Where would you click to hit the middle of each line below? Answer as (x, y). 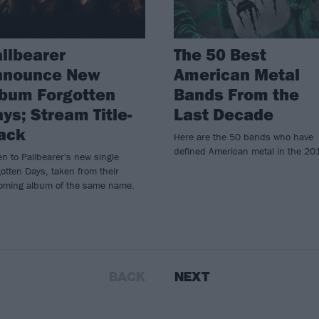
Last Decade (223, 114)
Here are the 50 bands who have (243, 137)
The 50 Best (220, 54)
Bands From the (236, 94)
